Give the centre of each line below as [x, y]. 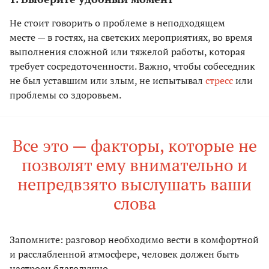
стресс [219, 81]
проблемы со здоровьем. [65, 95]
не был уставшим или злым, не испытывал [107, 81]
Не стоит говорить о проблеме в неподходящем [117, 23]
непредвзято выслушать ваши [134, 184]
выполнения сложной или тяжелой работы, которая [127, 52]
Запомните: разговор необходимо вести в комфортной [134, 240]
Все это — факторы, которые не [134, 146]
